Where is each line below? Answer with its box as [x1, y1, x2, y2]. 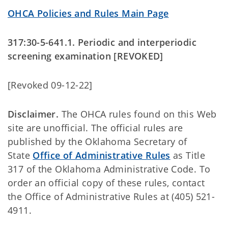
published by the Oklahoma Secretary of [8, 135, 187, 148]
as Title [170, 149, 206, 161]
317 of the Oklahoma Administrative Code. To [8, 163, 211, 175]
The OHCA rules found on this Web [59, 108, 217, 120]
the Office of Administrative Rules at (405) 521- [8, 190, 215, 203]
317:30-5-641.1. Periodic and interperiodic [8, 36, 196, 48]
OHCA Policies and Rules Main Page [8, 7, 169, 19]
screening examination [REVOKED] [8, 50, 163, 62]
